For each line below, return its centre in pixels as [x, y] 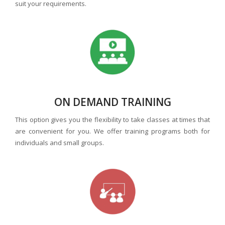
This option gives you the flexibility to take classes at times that [113, 120]
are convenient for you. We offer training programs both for [113, 131]
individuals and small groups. [60, 143]
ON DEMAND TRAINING [113, 102]
